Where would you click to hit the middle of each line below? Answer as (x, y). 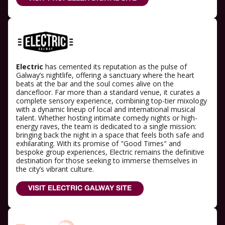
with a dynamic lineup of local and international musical (106, 109)
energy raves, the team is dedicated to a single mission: (106, 126)
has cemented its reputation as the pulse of (116, 66)
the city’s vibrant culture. (55, 169)
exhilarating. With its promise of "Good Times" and (98, 143)
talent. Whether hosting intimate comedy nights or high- (107, 118)
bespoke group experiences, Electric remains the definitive (110, 152)
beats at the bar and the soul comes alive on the (95, 83)
